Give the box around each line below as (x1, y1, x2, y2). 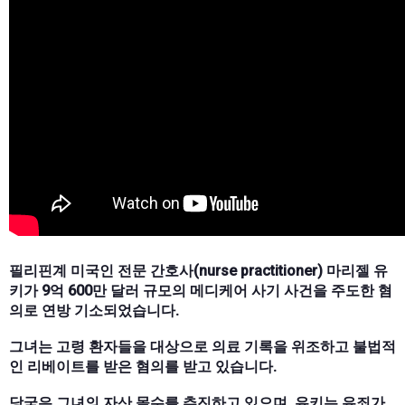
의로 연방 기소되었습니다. (9, 301, 179, 319)
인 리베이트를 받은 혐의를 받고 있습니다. (9, 357, 277, 375)
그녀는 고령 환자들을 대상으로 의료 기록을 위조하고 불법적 (9, 337, 396, 355)
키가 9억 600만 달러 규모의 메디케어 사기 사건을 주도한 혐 (9, 281, 392, 299)
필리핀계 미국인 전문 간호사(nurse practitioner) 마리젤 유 (9, 261, 388, 279)
